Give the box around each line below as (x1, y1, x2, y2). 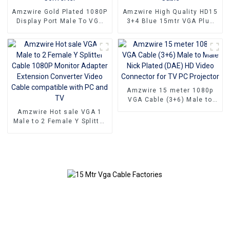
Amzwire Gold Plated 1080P (12, 8, 108, 16)
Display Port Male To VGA (16, 17, 104, 25)
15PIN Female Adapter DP (16, 27, 104, 34)
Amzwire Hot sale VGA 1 (17, 108, 102, 116)
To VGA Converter (29, 36, 90, 44)
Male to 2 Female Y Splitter (13, 118, 107, 125)
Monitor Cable (146, 36, 195, 44)
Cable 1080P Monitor (24, 127, 95, 135)
